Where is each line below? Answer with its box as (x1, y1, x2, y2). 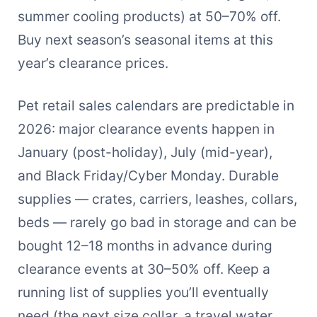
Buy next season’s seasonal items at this (17, 30, 273, 48)
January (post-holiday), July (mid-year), (17, 143, 272, 161)
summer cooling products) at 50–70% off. (17, 7, 281, 25)
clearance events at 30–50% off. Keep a (17, 260, 270, 277)
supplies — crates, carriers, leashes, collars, (17, 190, 297, 207)
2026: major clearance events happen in (17, 120, 275, 137)
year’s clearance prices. (17, 54, 168, 71)
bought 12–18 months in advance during (17, 236, 272, 254)
